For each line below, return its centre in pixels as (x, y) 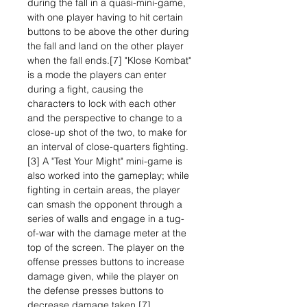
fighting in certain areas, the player (104, 190)
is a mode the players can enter (97, 75)
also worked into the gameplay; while (108, 175)
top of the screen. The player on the (106, 247)
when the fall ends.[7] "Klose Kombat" (109, 60)
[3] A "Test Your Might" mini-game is (105, 161)
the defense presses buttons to (96, 291)
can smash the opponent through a (105, 204)
